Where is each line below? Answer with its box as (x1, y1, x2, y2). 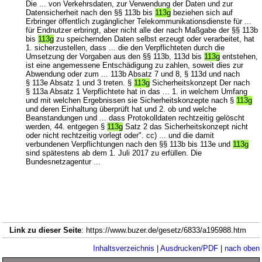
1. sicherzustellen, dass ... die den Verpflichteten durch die (26, 43, 225, 52)
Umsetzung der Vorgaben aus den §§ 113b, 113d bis (26, 51, 205, 61)
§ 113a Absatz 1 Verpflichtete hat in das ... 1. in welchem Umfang (26, 87, 248, 96)
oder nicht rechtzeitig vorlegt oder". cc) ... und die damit (26, 130, 215, 140)
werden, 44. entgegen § (26, 122, 108, 131)
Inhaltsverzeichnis (92, 243, 154, 253)
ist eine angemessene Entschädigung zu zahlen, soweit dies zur (26, 60, 244, 70)
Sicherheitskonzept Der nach (150, 78, 250, 87)
